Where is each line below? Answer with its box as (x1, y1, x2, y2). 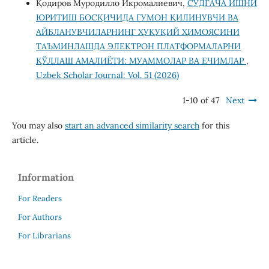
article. (11, 134, 38, 145)
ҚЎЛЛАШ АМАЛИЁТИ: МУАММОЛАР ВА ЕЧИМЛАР (35, 55, 246, 66)
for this (199, 119, 229, 131)
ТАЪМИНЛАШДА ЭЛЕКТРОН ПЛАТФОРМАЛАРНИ (35, 40, 241, 52)
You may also (11, 119, 65, 131)
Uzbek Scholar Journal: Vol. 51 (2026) (35, 69, 179, 80)
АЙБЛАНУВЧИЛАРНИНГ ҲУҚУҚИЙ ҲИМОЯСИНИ (35, 26, 240, 37)
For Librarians (18, 230, 71, 241)
